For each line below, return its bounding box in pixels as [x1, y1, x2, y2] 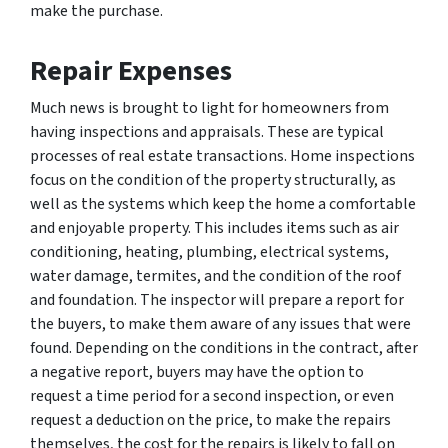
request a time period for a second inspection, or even [30, 384, 394, 407]
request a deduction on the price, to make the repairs [30, 408, 391, 431]
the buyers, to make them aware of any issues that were [30, 312, 411, 335]
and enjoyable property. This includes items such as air [30, 216, 399, 239]
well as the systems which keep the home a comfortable [30, 192, 416, 215]
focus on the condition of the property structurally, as [30, 168, 396, 191]
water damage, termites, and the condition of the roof [30, 264, 401, 287]
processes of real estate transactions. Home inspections [30, 144, 415, 167]
